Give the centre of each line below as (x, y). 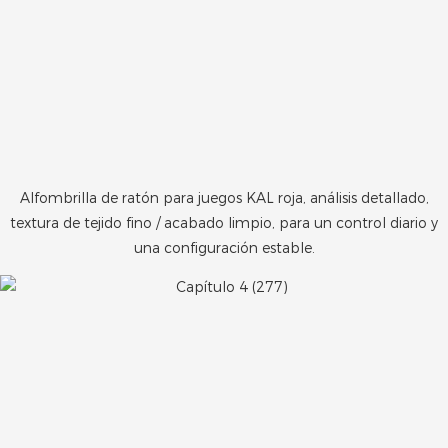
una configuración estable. (224, 248)
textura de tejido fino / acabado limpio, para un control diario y (224, 223)
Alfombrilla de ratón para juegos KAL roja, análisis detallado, (224, 198)
